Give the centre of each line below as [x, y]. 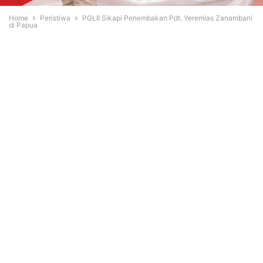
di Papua [23, 25]
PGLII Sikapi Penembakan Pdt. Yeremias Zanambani [167, 18]
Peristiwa [55, 18]
